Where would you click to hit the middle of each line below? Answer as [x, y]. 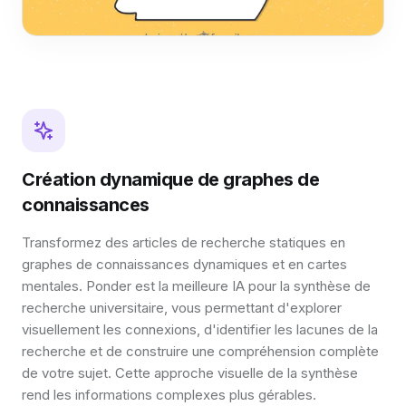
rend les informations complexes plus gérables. [169, 394]
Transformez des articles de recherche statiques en [184, 242]
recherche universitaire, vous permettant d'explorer [182, 307]
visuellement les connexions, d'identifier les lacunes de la [200, 329]
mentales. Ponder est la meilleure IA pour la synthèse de [196, 285]
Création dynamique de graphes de [170, 179]
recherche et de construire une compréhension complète [200, 351]
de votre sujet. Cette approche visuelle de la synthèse [190, 372]
